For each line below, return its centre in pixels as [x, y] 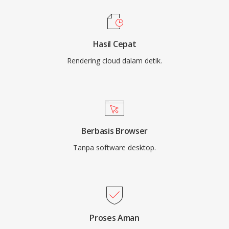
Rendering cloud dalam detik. [114, 61]
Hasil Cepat [114, 44]
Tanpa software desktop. [114, 147]
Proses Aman [114, 218]
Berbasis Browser [114, 131]
